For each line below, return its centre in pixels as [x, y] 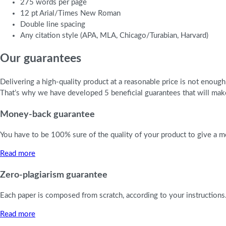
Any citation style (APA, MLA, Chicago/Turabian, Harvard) [114, 35]
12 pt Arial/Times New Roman [70, 13]
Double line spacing [53, 24]
